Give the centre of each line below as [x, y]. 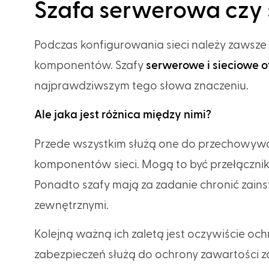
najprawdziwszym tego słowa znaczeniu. [143, 86]
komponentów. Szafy [90, 65]
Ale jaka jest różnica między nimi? [124, 115]
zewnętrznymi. [73, 205]
